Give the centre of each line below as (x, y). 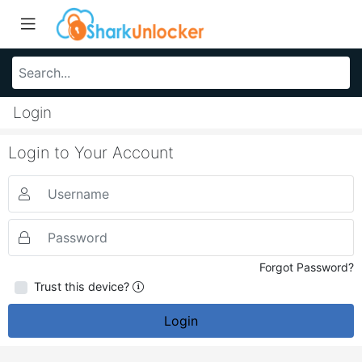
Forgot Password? (307, 267)
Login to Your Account (91, 152)
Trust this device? (82, 287)
